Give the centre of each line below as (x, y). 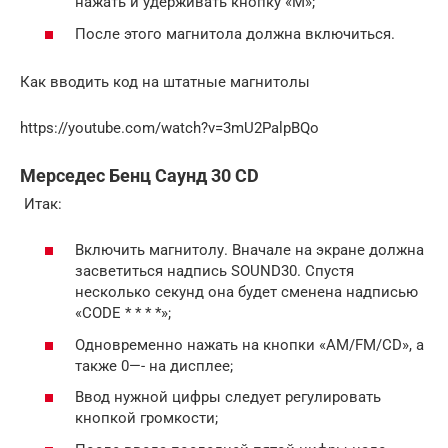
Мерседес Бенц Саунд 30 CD (139, 175)
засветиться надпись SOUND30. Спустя (214, 271)
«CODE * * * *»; (123, 313)
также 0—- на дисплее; (154, 365)
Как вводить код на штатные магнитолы (165, 81)
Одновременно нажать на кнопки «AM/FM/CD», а (249, 344)
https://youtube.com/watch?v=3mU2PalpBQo (169, 127)
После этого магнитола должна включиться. (235, 33)
